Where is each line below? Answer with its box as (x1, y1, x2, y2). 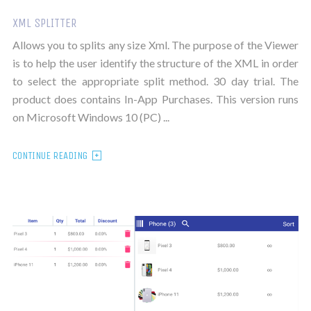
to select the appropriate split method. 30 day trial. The (12, 74, 299, 87)
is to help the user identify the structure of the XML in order (12, 56, 299, 69)
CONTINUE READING (12, 149, 87, 162)
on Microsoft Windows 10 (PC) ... (12, 110, 169, 124)
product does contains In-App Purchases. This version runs (12, 92, 299, 106)
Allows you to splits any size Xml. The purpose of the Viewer (12, 37, 299, 51)
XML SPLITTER (12, 15, 76, 31)
